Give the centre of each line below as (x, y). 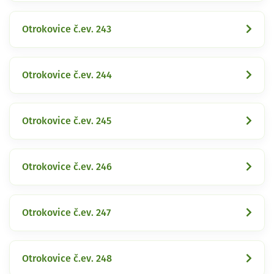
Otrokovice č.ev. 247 (66, 213)
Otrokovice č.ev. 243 (67, 29)
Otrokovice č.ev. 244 (67, 75)
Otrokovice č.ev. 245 (67, 121)
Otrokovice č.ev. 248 (67, 258)
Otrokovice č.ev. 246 (67, 167)
